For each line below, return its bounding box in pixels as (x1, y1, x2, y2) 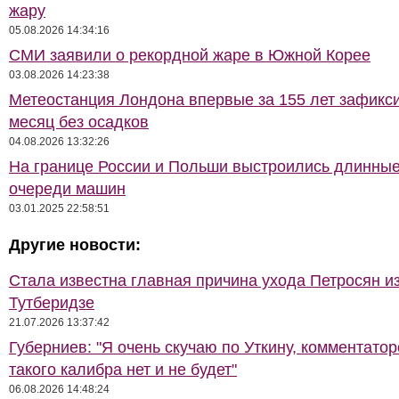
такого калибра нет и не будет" (9, 361, 237, 379)
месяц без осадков (9, 113, 149, 131)
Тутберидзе (9, 294, 94, 312)
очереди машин (9, 180, 126, 198)
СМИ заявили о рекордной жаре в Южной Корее (9, 46, 370, 64)
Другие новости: (9, 236, 141, 254)
